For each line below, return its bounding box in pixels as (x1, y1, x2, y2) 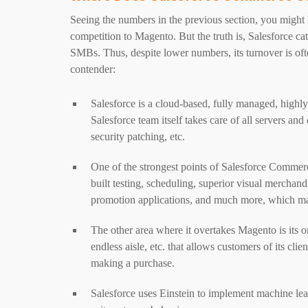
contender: (70, 63, 115, 75)
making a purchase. (91, 257, 175, 269)
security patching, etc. (91, 131, 185, 142)
